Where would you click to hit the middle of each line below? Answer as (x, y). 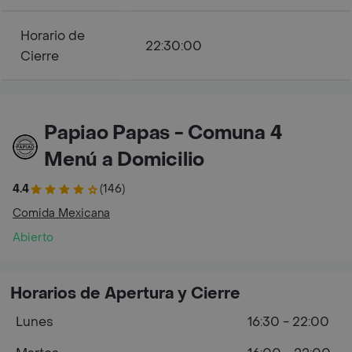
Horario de (53, 36)
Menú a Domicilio (125, 160)
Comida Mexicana (61, 213)
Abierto (33, 238)
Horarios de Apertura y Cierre (125, 294)
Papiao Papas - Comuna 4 (163, 133)
